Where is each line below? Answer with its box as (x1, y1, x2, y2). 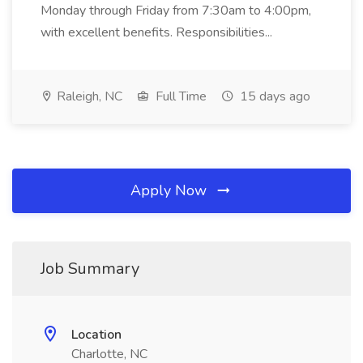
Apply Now (130, 181, 211, 200)
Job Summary (41, 258, 139, 280)
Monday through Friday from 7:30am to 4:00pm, (41, 2, 311, 19)
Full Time (152, 88, 207, 105)
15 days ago (237, 88, 310, 105)
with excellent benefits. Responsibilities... (41, 23, 275, 41)
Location (71, 326, 122, 344)
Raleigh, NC (53, 88, 122, 105)
